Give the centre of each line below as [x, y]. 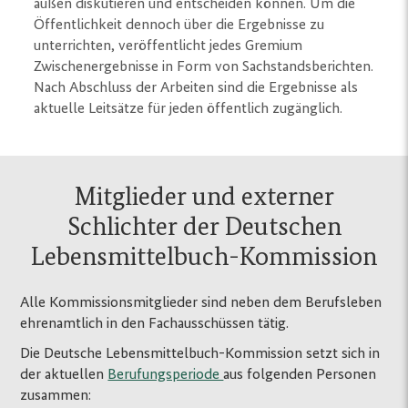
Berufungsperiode [166, 374]
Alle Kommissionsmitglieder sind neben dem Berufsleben [201, 302]
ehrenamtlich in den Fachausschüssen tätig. [157, 323]
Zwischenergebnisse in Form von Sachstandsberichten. [204, 66]
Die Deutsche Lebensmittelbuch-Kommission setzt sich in [200, 353]
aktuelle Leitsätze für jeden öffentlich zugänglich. [189, 108]
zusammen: [56, 395]
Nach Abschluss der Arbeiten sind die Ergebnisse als [196, 87]
